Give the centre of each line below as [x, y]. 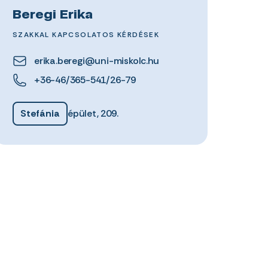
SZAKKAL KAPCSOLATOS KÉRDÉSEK [86, 35]
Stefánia [40, 113]
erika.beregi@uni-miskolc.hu [96, 61]
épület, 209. [93, 113]
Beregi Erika [52, 15]
